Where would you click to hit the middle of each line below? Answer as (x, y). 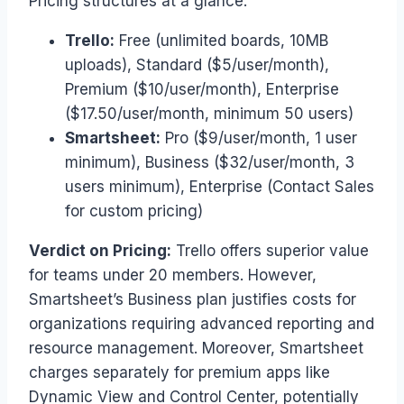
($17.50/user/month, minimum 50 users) (209, 114)
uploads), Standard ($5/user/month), (197, 65)
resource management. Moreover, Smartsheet (196, 349)
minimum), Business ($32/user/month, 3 (210, 163)
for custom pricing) (134, 211)
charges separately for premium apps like (179, 373)
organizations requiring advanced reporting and (202, 324)
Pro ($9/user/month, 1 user (259, 138)
